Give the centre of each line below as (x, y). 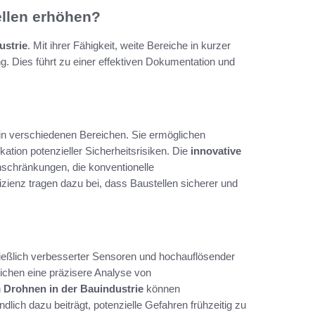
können (162, 288)
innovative (216, 150)
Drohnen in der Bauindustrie (73, 288)
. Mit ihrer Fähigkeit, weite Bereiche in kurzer (129, 45)
